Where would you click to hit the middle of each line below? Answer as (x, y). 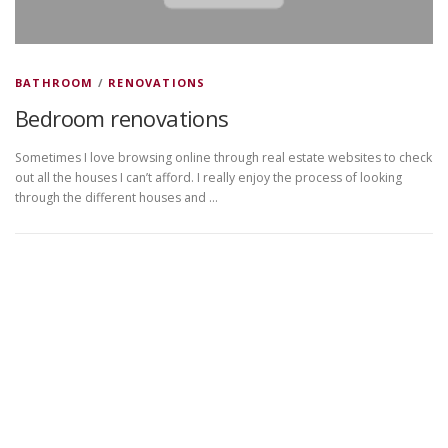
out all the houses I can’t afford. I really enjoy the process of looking (208, 178)
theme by (354, 321)
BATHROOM (54, 82)
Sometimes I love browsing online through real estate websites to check (223, 158)
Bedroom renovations (122, 118)
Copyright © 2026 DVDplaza (154, 321)
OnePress (290, 321)
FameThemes (224, 344)
